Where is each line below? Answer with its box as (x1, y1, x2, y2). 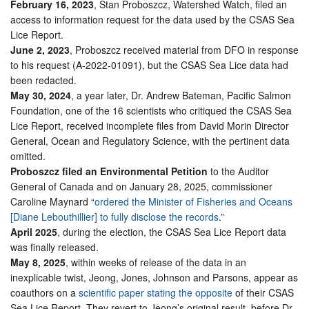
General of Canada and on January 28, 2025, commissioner (10, 179, 272, 193)
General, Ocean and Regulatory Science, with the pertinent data (10, 133, 290, 148)
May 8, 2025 (10, 255, 66, 269)
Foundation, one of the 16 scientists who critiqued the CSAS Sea (10, 103, 292, 117)
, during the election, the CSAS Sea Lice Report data (57, 224, 286, 239)
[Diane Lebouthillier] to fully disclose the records (10, 209, 219, 223)
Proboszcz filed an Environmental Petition (10, 163, 208, 178)
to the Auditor (208, 163, 269, 178)
